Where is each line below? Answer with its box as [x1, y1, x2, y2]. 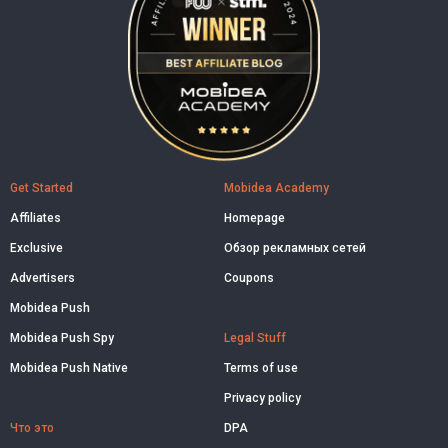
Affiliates [10, 210, 61, 225]
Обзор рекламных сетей [224, 240, 366, 255]
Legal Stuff [224, 330, 286, 345]
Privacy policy [224, 390, 301, 405]
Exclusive [10, 240, 63, 255]
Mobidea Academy [224, 180, 329, 195]
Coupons [224, 270, 274, 285]
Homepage [224, 210, 285, 225]
